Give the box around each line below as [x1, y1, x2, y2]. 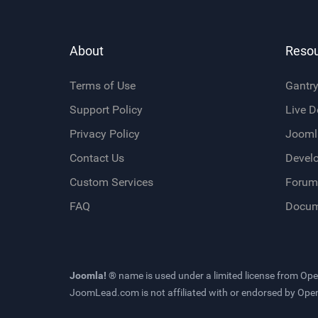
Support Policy [70, 102, 143, 116]
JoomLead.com [70, 286, 139, 298]
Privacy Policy [70, 126, 140, 141]
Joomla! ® [70, 269, 116, 281]
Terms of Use [70, 78, 136, 92]
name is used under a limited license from [116, 269, 300, 281]
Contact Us [70, 150, 124, 165]
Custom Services [70, 175, 153, 189]
